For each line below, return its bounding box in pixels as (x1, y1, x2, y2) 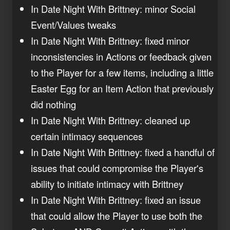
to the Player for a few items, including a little (31, 65, 214, 79)
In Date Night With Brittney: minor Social (31, 2, 196, 15)
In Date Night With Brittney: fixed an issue (31, 193, 201, 206)
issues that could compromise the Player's (31, 161, 203, 175)
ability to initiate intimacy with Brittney (31, 177, 183, 190)
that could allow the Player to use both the (31, 208, 202, 222)
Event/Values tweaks (31, 17, 116, 31)
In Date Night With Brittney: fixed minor (31, 33, 189, 47)
